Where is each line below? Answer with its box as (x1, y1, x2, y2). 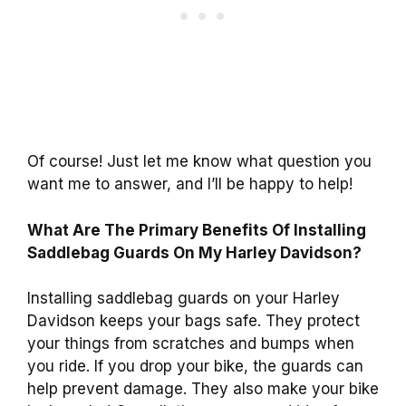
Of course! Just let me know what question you (27, 152, 372, 171)
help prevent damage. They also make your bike (27, 380, 379, 399)
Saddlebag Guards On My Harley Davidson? (27, 243, 362, 262)
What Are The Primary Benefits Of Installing (27, 220, 366, 239)
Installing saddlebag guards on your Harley (27, 289, 340, 308)
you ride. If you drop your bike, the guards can (27, 357, 363, 376)
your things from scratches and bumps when (27, 334, 354, 353)
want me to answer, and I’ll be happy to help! (27, 175, 353, 194)
